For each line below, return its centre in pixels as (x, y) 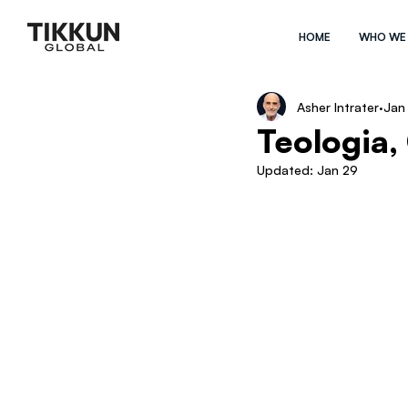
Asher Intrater (338, 107)
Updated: (287, 170)
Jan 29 (337, 170)
